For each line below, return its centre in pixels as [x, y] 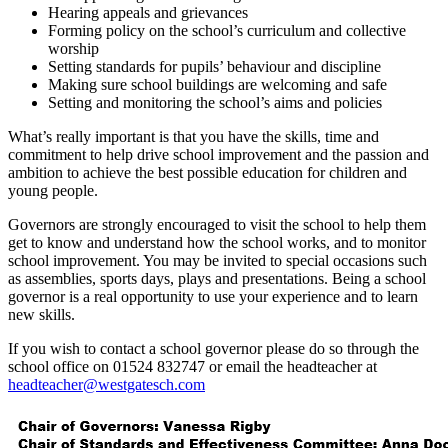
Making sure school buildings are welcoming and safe [217, 84]
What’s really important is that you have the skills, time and [193, 136]
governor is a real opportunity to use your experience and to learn [213, 296]
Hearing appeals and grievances [148, 12]
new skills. [41, 314]
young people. [53, 190]
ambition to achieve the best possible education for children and [207, 172]
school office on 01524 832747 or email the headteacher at [192, 366]
